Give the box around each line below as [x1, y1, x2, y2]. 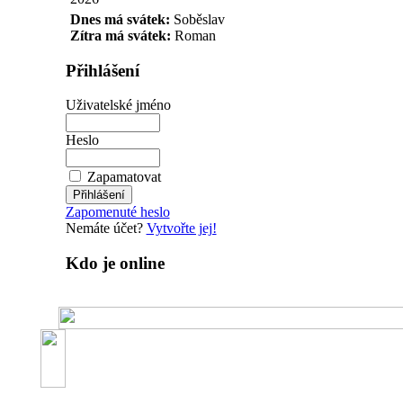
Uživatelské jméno [65, 97, 171, 113]
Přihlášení [65, 60, 139, 80]
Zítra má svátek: [69, 27, 175, 43]
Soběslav [173, 11, 225, 27]
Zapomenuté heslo [65, 204, 170, 220]
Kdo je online [65, 254, 165, 273]
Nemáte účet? [65, 220, 147, 237]
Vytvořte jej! [146, 220, 217, 237]
